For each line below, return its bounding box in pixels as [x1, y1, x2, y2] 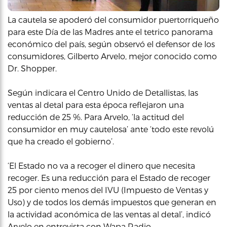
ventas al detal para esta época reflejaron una [8, 100, 184, 109]
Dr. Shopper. [8, 63, 57, 73]
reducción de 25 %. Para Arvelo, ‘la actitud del [8, 112, 184, 122]
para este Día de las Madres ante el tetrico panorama [8, 27, 213, 36]
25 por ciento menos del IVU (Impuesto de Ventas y [8, 185, 208, 195]
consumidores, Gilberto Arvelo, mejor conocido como [8, 51, 217, 61]
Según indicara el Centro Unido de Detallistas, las [8, 88, 198, 97]
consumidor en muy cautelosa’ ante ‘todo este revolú [8, 124, 214, 134]
